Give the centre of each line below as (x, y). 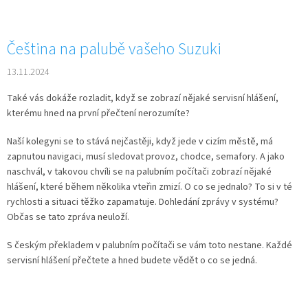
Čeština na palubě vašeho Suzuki (114, 49)
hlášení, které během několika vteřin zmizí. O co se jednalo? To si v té (150, 187)
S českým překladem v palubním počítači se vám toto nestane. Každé (150, 245)
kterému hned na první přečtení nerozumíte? (98, 113)
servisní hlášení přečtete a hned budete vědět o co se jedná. (132, 260)
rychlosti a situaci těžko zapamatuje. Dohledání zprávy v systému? (143, 202)
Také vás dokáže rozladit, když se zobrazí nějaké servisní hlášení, (143, 98)
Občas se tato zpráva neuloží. (68, 217)
